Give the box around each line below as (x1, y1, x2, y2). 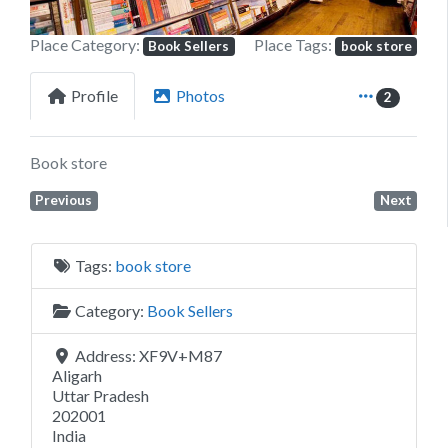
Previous (35, 192, 93, 209)
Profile (71, 86, 118, 106)
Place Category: (30, 35, 143, 55)
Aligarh (52, 365, 102, 385)
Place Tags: (254, 35, 336, 55)
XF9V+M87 (139, 345, 222, 365)
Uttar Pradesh (52, 385, 149, 405)
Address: (75, 345, 139, 365)
